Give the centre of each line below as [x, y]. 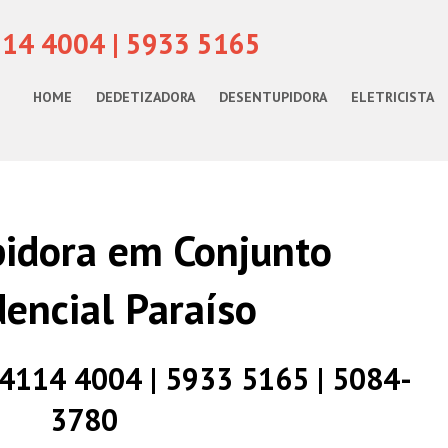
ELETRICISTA [392, 97]
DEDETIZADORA [145, 97]
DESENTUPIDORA [273, 97]
